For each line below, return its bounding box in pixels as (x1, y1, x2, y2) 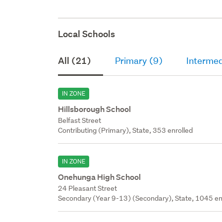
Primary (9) (115, 55, 163, 66)
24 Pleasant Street (58, 183, 117, 193)
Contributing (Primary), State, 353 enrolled (58, 125, 193, 135)
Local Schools (58, 28, 115, 40)
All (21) (58, 55, 92, 66)
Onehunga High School (58, 171, 141, 182)
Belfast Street (58, 115, 102, 125)
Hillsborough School (58, 104, 131, 114)
